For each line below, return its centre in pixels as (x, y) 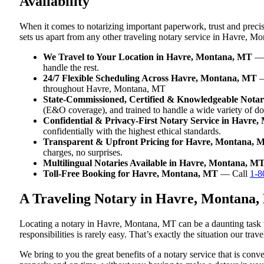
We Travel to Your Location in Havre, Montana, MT (148, 57)
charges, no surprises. (83, 152)
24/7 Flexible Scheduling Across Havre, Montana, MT (150, 78)
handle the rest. (71, 67)
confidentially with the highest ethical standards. (132, 131)
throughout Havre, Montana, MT (104, 88)
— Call (234, 173)
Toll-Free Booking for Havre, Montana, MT (131, 173)
